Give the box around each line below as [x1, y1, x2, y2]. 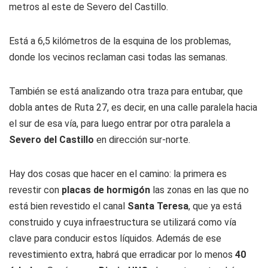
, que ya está [188, 200, 242, 212]
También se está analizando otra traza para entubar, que [9, 86, 243, 97]
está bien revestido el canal [9, 200, 127, 212]
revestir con [9, 184, 62, 196]
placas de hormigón [62, 184, 150, 196]
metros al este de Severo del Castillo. [9, 1, 168, 13]
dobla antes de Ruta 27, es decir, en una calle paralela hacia [9, 102, 257, 113]
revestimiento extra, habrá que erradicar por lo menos [9, 249, 235, 260]
